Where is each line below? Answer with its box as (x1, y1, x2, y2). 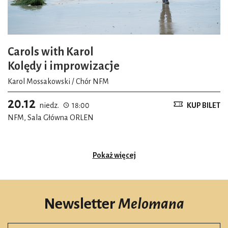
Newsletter (44, 195, 118, 212)
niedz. (40, 101, 59, 109)
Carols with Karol (8, 46, 94, 59)
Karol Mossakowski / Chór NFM (8, 77, 109, 85)
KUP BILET (187, 101, 220, 109)
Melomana (118, 195, 184, 212)
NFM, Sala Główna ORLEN (8, 113, 94, 122)
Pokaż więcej (92, 151, 136, 160)
